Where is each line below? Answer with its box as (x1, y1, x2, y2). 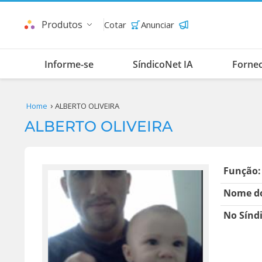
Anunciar (141, 19, 174, 30)
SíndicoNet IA (132, 58, 193, 71)
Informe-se (44, 58, 94, 71)
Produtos (42, 18, 82, 31)
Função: (223, 164, 261, 177)
